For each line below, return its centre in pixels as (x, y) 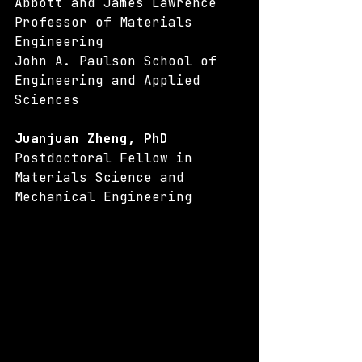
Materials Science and (103, 177)
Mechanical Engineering (103, 197)
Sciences (47, 100)
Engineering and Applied (112, 80)
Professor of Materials (107, 22)
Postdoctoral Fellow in (107, 158)
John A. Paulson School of (120, 61)
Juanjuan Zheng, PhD (91, 139)
